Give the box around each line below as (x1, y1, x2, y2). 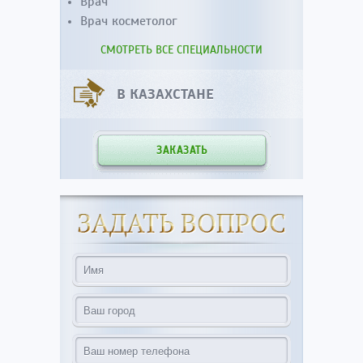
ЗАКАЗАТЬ (156, 144, 207, 157)
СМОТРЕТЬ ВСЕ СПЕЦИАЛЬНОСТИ (100, 43, 263, 57)
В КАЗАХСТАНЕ (117, 85, 214, 103)
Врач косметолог (80, 13, 177, 29)
